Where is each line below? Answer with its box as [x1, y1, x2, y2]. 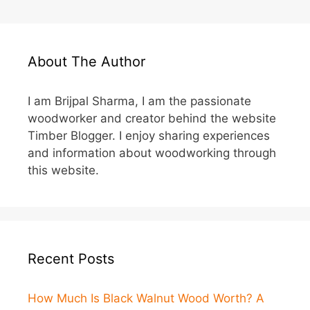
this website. [28, 163, 99, 178]
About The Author [28, 53, 145, 71]
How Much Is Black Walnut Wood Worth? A [28, 291, 264, 306]
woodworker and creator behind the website [28, 111, 276, 126]
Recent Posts [28, 250, 114, 268]
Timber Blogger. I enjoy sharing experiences [28, 129, 270, 143]
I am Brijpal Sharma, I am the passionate [28, 94, 251, 109]
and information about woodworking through [28, 146, 276, 161]
